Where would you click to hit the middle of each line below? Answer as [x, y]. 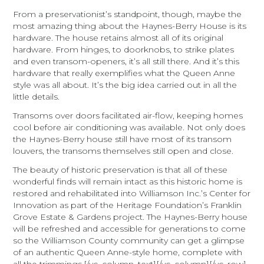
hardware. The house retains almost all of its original [118, 37]
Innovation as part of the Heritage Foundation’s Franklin [128, 205]
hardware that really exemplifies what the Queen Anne [124, 73]
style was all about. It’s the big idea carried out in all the [125, 85]
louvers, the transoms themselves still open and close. [123, 151]
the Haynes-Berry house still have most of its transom [123, 139]
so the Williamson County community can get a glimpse [129, 240]
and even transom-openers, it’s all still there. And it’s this [126, 61]
